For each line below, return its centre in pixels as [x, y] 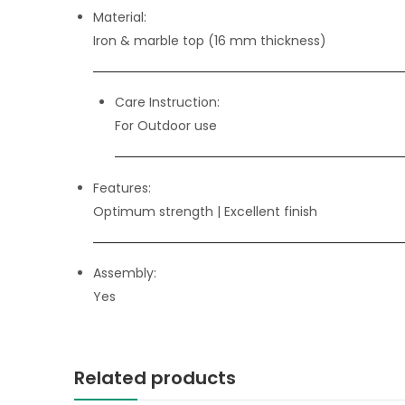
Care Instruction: [167, 102]
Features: [122, 188]
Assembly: [125, 273]
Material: [120, 17]
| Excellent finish [267, 211]
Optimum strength [155, 211]
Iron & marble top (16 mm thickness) [210, 40]
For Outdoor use [166, 125]
